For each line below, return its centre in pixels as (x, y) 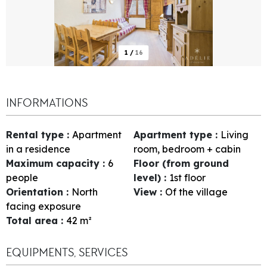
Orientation (36, 192)
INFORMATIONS (47, 103)
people (22, 177)
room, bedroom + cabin (187, 149)
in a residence (38, 149)
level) (149, 177)
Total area (33, 220)
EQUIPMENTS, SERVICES (67, 252)
